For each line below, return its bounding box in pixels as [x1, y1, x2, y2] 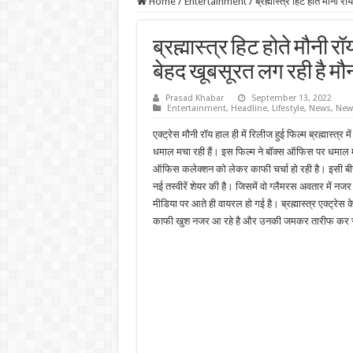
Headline [230, 103, 267, 113]
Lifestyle [271, 103, 304, 113]
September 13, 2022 [251, 93, 332, 103]
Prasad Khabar [165, 93, 224, 103]
